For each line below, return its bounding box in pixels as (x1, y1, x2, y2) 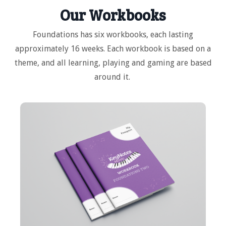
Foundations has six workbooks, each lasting (33, 30, 193, 40)
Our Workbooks (60, 5, 166, 25)
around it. (94, 72, 132, 82)
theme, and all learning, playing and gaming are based (14, 58, 212, 68)
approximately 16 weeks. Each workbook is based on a (15, 44, 211, 54)
